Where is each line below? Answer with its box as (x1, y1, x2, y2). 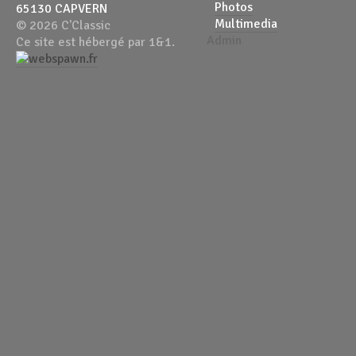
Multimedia (215, 16, 277, 32)
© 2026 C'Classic (16, 17, 110, 33)
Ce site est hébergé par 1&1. (16, 34, 175, 50)
